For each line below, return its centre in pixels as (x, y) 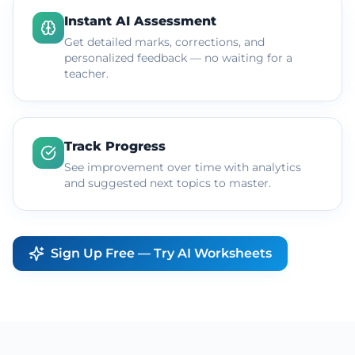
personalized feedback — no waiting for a (178, 58)
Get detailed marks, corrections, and (164, 42)
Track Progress (115, 146)
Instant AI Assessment (140, 21)
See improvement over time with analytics (183, 167)
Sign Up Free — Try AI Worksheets (161, 253)
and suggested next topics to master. (168, 183)
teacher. (86, 74)
